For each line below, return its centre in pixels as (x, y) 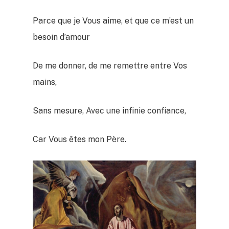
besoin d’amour (62, 37)
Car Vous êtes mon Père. (80, 139)
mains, (45, 82)
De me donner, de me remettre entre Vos (110, 65)
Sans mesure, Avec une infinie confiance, (110, 110)
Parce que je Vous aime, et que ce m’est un (113, 20)
